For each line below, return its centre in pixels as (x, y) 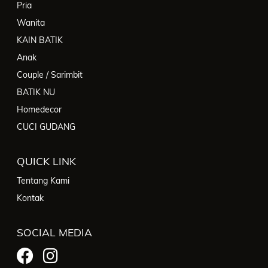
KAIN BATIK (40, 40)
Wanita (31, 23)
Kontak (30, 198)
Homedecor (39, 110)
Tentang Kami (43, 181)
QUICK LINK (46, 161)
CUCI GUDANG (46, 127)
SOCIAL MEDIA (54, 232)
